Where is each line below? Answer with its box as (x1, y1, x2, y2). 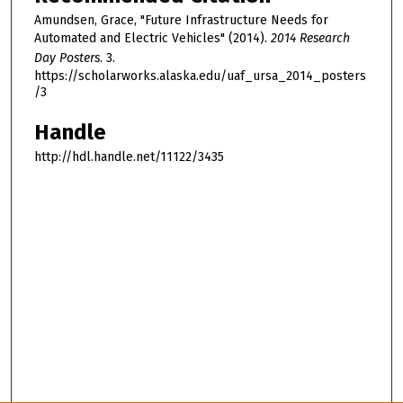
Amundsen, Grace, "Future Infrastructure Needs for (34, 13, 328, 29)
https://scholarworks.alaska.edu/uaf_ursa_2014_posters (34, 68, 366, 85)
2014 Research (271, 31, 350, 47)
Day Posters (34, 50, 100, 67)
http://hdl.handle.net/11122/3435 (34, 149, 224, 166)
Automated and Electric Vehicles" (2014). (34, 31, 271, 47)
